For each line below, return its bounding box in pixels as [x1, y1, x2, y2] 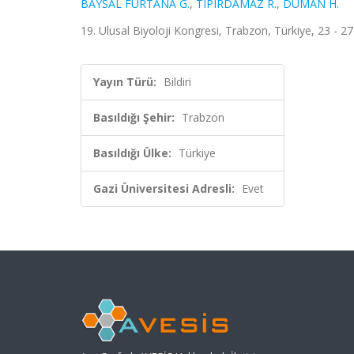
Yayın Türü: [93, 74, 156, 89]
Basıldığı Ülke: [93, 145, 171, 160]
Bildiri [164, 74, 191, 89]
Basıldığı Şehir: [93, 110, 175, 125]
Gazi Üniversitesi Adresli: [93, 181, 235, 196]
